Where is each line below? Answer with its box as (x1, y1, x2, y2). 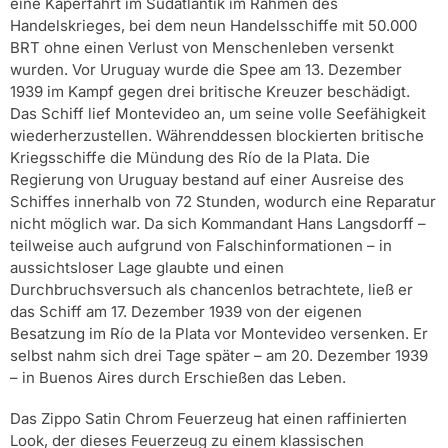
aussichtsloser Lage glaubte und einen (10, 257, 284, 277)
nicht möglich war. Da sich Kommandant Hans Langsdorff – (10, 213, 426, 233)
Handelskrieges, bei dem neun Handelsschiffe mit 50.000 (10, 15, 417, 35)
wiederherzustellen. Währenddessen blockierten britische (10, 125, 424, 145)
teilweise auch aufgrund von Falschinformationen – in (10, 235, 392, 255)
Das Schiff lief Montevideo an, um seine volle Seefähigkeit (10, 103, 426, 123)
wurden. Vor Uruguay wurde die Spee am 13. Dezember (10, 59, 402, 79)
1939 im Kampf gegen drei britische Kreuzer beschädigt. (10, 81, 410, 101)
